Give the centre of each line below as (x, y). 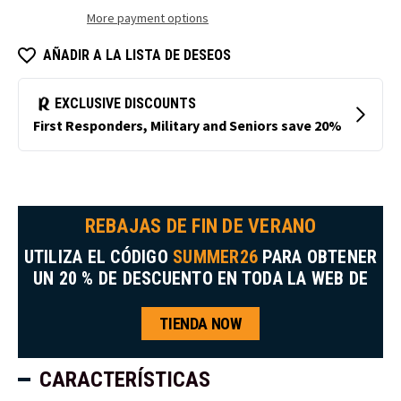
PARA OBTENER (318, 256)
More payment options (148, 17)
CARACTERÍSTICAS (125, 379)
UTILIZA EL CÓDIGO (98, 256)
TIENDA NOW (200, 323)
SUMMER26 (216, 256)
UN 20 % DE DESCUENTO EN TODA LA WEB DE (200, 278)
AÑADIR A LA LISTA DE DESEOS (137, 55)
